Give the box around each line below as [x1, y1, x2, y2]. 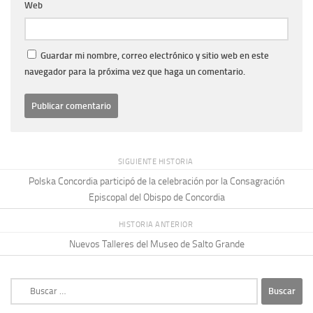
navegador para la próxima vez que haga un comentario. [24, 66, 245, 77]
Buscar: [10, 278, 41, 291]
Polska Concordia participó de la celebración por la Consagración [29, 175, 284, 187]
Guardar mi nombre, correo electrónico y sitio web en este [41, 50, 269, 61]
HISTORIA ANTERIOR [118, 219, 195, 230]
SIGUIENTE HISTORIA [117, 156, 196, 167]
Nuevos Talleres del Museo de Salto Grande [68, 238, 245, 250]
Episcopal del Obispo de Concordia [88, 191, 225, 203]
